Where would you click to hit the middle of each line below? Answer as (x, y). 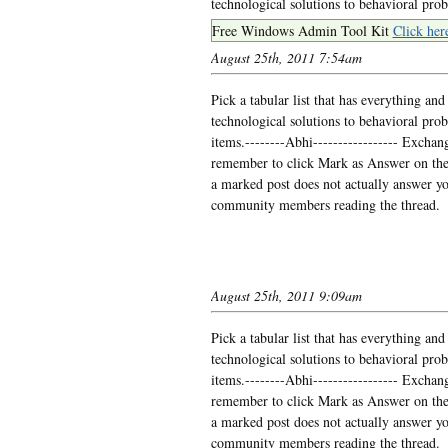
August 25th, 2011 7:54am (286, 57)
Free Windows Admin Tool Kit (302, 30)
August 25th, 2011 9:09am (286, 295)
